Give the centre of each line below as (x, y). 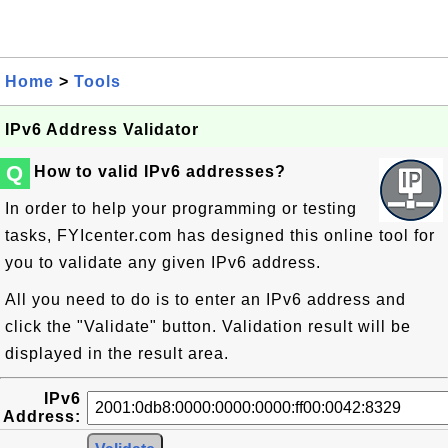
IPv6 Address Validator (102, 129)
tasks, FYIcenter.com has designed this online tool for (220, 235)
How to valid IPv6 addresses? (160, 171)
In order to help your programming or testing (181, 208)
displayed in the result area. (117, 353)
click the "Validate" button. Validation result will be (208, 326)
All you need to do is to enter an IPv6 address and (205, 299)
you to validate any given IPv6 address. (163, 262)
